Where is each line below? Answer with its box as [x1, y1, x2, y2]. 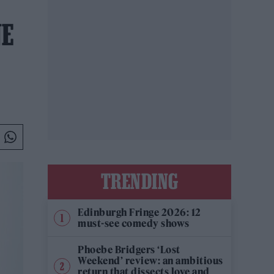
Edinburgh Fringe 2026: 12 [78, 206, 201, 218]
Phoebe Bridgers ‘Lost [78, 243, 180, 256]
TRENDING [100, 169, 179, 193]
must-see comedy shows [78, 217, 190, 229]
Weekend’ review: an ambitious [78, 254, 223, 267]
